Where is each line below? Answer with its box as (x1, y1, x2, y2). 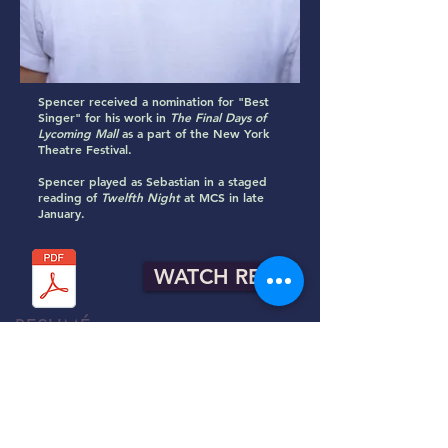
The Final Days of (170, 109, 266, 125)
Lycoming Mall (38, 125, 118, 141)
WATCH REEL (153, 264, 285, 289)
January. (38, 205, 85, 221)
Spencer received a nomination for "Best (38, 93, 269, 109)
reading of (38, 189, 101, 205)
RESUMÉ (15, 314, 91, 340)
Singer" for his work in (38, 109, 170, 125)
